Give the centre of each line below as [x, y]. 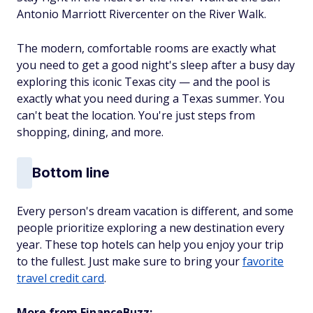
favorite [263, 261]
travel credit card [60, 278]
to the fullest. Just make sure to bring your [130, 261]
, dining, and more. [115, 132]
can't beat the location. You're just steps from [136, 115]
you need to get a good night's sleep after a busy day [156, 65]
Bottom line [71, 173]
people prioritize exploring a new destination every [151, 227]
